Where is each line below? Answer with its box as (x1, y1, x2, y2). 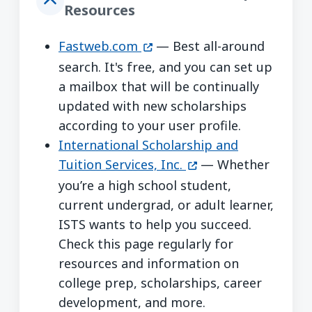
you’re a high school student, (58, 176, 231, 194)
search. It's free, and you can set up (58, 58, 272, 75)
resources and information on (58, 254, 239, 272)
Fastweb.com (58, 37, 138, 54)
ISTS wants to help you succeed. (58, 215, 251, 233)
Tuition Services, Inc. (58, 155, 182, 173)
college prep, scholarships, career (58, 274, 262, 291)
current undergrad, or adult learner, (58, 196, 274, 213)
